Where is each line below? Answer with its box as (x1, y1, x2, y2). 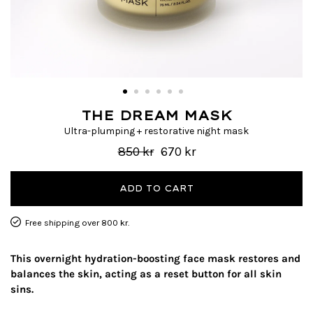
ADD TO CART (119, 182, 194, 194)
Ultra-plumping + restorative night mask (64, 124, 249, 137)
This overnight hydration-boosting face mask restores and (10, 252, 300, 265)
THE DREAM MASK (80, 107, 233, 124)
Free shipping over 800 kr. (24, 217, 129, 228)
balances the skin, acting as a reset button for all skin (10, 267, 282, 280)
